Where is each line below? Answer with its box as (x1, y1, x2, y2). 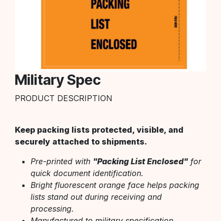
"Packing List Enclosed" (93, 156, 188, 166)
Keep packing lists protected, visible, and (15, 124, 184, 135)
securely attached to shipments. (15, 136, 147, 147)
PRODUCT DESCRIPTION (15, 93, 112, 103)
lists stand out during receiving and (31, 191, 162, 202)
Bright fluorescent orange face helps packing (31, 180, 199, 190)
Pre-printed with (31, 156, 93, 166)
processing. (31, 203, 74, 214)
